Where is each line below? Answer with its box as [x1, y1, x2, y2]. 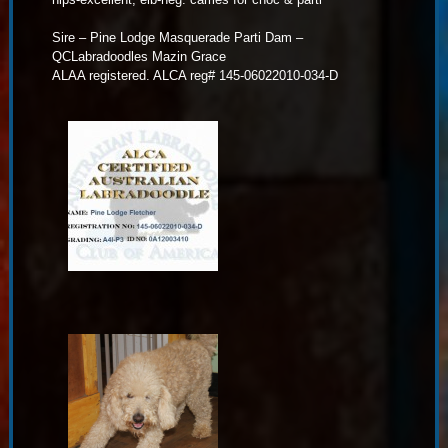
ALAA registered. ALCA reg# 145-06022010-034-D [51, 68, 338, 84]
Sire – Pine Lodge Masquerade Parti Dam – [51, 30, 303, 46]
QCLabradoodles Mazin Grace [51, 49, 226, 65]
